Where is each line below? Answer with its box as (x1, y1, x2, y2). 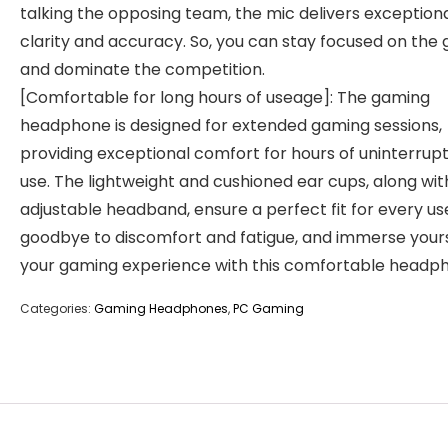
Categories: (20, 300, 94, 317)
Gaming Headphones (94, 300, 228, 317)
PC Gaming (233, 300, 304, 317)
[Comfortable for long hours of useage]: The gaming (20, 86, 430, 109)
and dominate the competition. (20, 58, 265, 81)
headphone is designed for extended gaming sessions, (20, 114, 442, 137)
